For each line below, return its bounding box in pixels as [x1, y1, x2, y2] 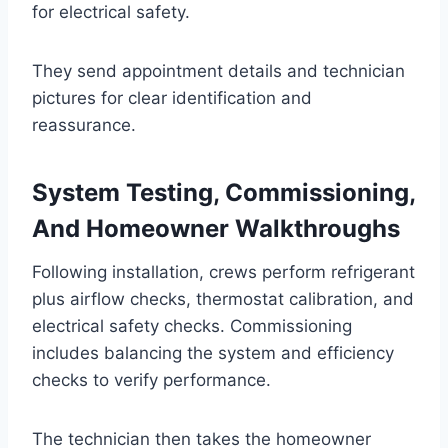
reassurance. [32, 114, 136, 135]
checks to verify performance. [32, 369, 271, 390]
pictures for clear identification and [32, 87, 312, 108]
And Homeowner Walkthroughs [32, 213, 400, 243]
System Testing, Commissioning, [32, 177, 415, 207]
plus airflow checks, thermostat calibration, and [32, 288, 414, 309]
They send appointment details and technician [32, 60, 405, 81]
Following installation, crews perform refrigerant [32, 261, 415, 282]
